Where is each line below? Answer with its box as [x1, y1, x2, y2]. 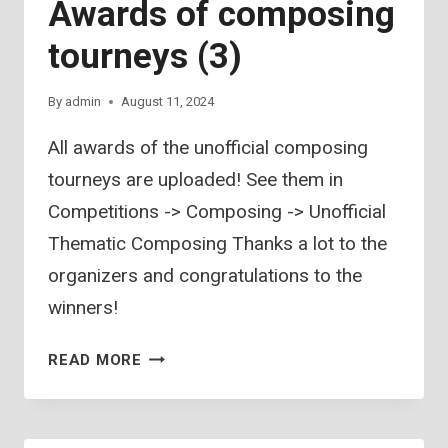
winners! [48, 296, 118, 320]
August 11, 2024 [121, 94, 215, 110]
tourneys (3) [48, 36, 242, 78]
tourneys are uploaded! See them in [48, 168, 343, 192]
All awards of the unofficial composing [48, 136, 368, 160]
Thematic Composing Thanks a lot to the [48, 232, 387, 256]
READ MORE [48, 351, 142, 370]
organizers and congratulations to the [48, 264, 362, 288]
